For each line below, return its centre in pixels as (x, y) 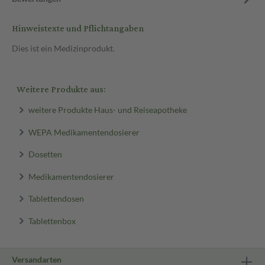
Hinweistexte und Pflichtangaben (78, 29)
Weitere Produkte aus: (61, 90)
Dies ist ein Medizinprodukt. (63, 48)
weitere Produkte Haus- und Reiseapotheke (107, 109)
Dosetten (45, 154)
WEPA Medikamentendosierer (84, 132)
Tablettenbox (52, 220)
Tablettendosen (56, 198)
